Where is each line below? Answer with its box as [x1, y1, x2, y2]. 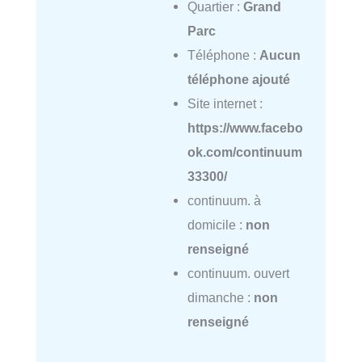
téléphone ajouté [187, 71, 290, 86]
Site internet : [187, 95, 263, 111]
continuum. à [187, 192, 261, 208]
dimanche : [187, 289, 254, 305]
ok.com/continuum [187, 144, 302, 159]
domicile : [187, 217, 246, 232]
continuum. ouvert [187, 265, 289, 280]
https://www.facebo [187, 120, 303, 135]
